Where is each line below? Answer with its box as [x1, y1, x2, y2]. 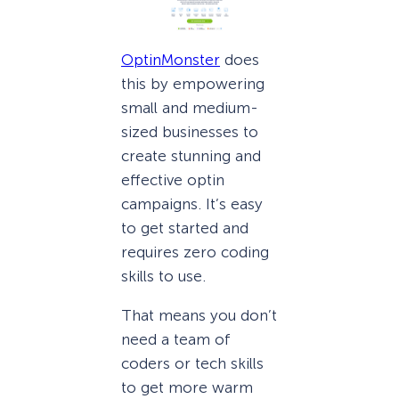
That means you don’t [121, 306, 277, 325]
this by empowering [121, 75, 265, 94]
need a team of [121, 330, 231, 349]
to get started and [121, 219, 248, 238]
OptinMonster [121, 51, 220, 69]
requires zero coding [121, 243, 269, 262]
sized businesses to [121, 123, 258, 142]
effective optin [121, 171, 224, 190]
